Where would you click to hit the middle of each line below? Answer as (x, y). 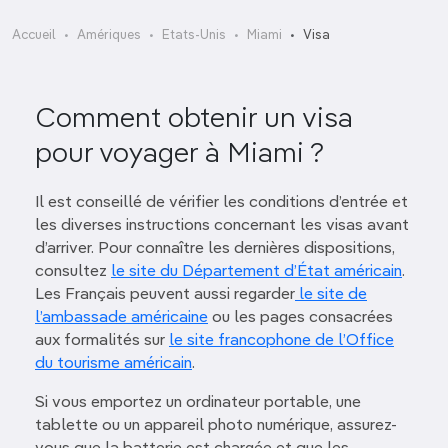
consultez (73, 272)
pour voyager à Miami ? (183, 154)
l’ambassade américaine (121, 318)
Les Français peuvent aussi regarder (165, 295)
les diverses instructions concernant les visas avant (222, 226)
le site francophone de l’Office (281, 341)
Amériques (109, 35)
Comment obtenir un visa (194, 119)
